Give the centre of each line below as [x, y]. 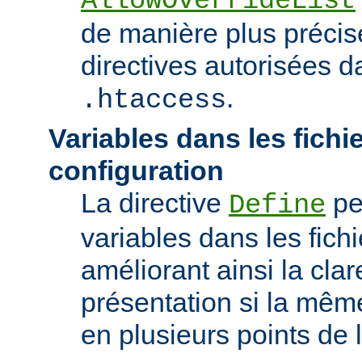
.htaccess [154, 100]
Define [277, 205]
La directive [155, 202]
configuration [136, 170]
